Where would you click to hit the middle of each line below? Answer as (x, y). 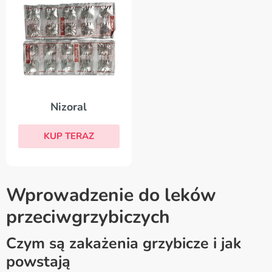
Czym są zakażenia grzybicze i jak (124, 243)
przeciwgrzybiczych (88, 217)
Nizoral (69, 107)
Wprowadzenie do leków (111, 195)
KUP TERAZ (69, 136)
